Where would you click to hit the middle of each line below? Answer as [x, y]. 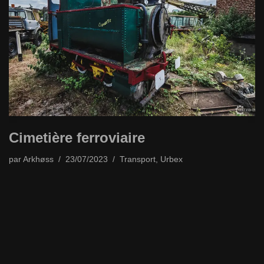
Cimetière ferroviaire [77, 137]
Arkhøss [38, 159]
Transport [138, 159]
